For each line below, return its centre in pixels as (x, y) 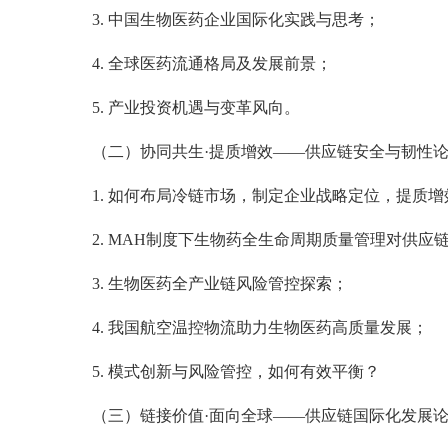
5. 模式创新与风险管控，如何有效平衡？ (236, 371)
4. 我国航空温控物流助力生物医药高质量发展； (260, 327)
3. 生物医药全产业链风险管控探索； (220, 283)
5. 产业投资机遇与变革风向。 (196, 107)
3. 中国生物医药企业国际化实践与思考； (236, 19)
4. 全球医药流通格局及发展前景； (212, 63)
